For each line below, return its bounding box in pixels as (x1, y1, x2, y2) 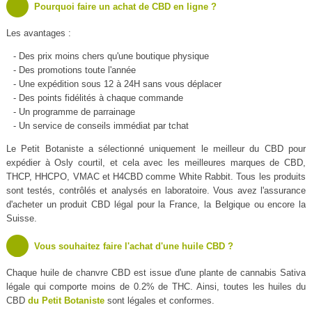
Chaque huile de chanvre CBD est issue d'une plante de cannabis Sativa (6, 267, 306, 279)
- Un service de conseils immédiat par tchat (13, 120, 189, 132)
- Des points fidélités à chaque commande (13, 93, 183, 104)
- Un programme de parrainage (13, 107, 135, 118)
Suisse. (6, 213, 37, 224)
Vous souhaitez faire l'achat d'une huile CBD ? (33, 241, 233, 252)
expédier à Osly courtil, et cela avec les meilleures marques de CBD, (6, 157, 306, 169)
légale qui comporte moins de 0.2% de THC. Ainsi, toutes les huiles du (6, 281, 306, 292)
